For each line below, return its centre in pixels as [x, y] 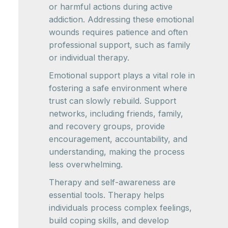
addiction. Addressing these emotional [121, 19]
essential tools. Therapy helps [107, 195]
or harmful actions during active [111, 6]
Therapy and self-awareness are [112, 182]
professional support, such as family [120, 45]
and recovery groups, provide [107, 126]
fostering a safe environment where [118, 88]
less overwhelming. [86, 164]
